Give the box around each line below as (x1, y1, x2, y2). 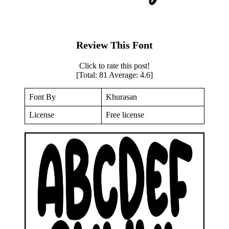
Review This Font (76, 39, 153, 51)
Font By (29, 92, 56, 101)
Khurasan (106, 92, 137, 101)
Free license (106, 110, 144, 119)
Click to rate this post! (79, 61, 150, 70)
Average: (107, 70, 140, 79)
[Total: (76, 70, 99, 79)
